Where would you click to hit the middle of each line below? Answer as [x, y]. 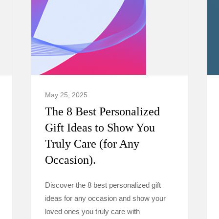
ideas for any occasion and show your [105, 198]
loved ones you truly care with [92, 211]
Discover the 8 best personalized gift [103, 185]
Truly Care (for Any [92, 144]
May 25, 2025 [66, 95]
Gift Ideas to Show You [100, 128]
